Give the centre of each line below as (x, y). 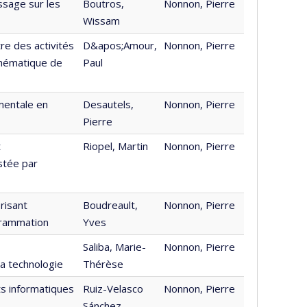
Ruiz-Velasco (113, 288)
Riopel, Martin (115, 146)
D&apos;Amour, (120, 45)
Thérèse (103, 264)
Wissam (101, 21)
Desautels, (108, 104)
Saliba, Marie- (114, 247)
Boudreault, (110, 205)
